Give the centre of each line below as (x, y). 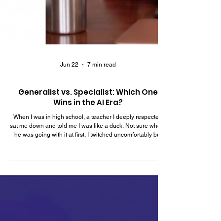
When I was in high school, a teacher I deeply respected (88, 206)
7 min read (101, 153)
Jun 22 (69, 153)
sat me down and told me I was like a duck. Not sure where (67, 215)
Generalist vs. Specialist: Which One (88, 181)
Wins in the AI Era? (88, 191)
